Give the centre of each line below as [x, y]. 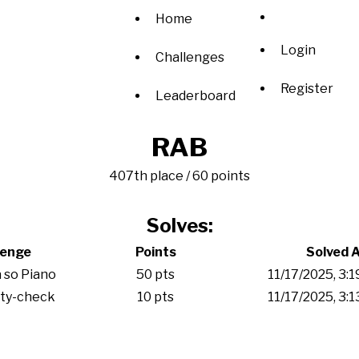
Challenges [190, 57]
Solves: [179, 226]
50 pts [155, 274]
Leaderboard [196, 96]
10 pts [155, 297]
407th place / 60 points [179, 176]
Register [307, 88]
